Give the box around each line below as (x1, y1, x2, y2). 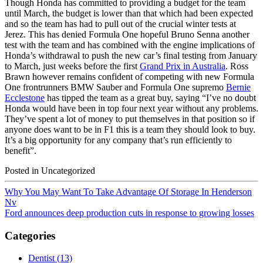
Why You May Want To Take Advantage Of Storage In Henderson (5, 186, 252, 197)
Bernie (226, 82, 251, 92)
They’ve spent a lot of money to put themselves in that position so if (5, 113, 255, 124)
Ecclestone (5, 92, 45, 103)
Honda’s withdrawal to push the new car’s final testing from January (5, 50, 257, 60)
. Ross (225, 60, 248, 71)
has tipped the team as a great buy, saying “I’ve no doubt (45, 92, 256, 103)
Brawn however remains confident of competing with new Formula (5, 71, 254, 82)
